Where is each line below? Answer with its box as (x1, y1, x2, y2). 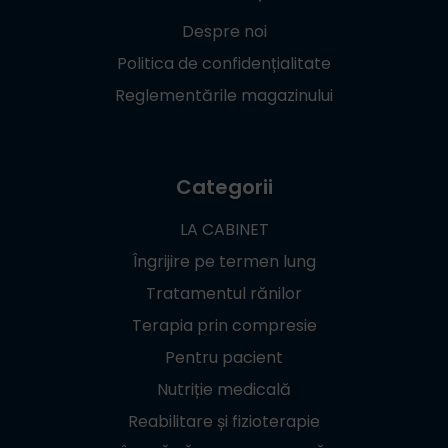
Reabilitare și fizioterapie (128, 410, 320, 434)
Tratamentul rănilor (146, 282, 302, 306)
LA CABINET (179, 218, 269, 242)
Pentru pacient (165, 346, 283, 370)
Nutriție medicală (157, 378, 291, 402)
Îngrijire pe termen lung (132, 250, 316, 274)
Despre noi (181, 20, 267, 44)
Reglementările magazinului (115, 84, 333, 108)
